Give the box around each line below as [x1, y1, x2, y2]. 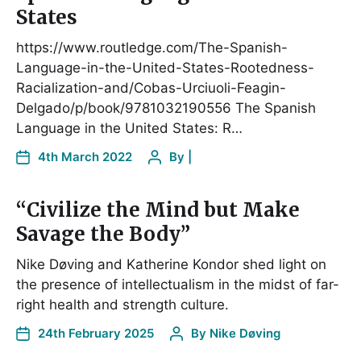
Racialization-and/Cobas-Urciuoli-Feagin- [16, 79, 286, 96]
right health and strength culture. [16, 296, 229, 313]
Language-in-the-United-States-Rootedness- [16, 59, 314, 76]
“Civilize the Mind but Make [16, 197, 300, 222]
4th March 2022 [38, 148, 132, 164]
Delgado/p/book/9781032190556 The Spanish [16, 99, 316, 116]
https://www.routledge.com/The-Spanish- [16, 39, 288, 56]
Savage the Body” [16, 221, 190, 247]
